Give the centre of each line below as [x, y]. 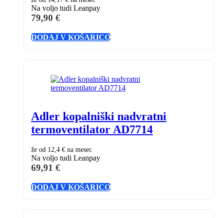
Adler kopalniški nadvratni [99, 117]
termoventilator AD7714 [92, 130]
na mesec [79, 150]
